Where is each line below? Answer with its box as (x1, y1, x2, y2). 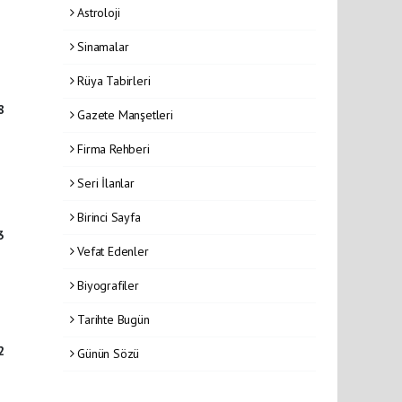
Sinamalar (74, 38, 129, 55)
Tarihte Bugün (74, 310, 150, 328)
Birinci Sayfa (74, 208, 141, 225)
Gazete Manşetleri (74, 106, 173, 123)
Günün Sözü (74, 345, 140, 362)
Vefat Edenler (74, 242, 149, 259)
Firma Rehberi (74, 140, 150, 157)
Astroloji (74, 4, 120, 21)
